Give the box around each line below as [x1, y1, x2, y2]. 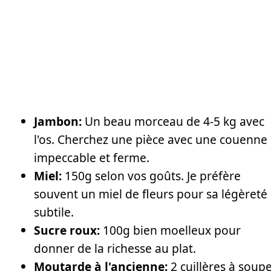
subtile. [34, 204, 74, 221]
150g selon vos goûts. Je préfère [62, 168, 241, 184]
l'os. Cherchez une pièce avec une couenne [34, 131, 267, 148]
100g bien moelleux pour [100, 222, 241, 239]
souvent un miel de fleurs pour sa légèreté [34, 186, 267, 203]
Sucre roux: [34, 222, 100, 239]
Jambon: [34, 113, 82, 130]
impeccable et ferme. [34, 149, 149, 166]
